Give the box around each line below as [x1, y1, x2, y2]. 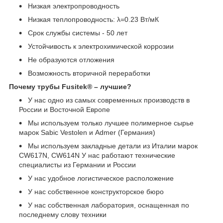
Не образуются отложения [26, 55, 114, 64]
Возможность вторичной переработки [26, 69, 150, 77]
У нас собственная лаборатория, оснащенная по [26, 201, 189, 209]
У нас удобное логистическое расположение [26, 174, 174, 182]
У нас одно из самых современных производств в [26, 96, 190, 104]
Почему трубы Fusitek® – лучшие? [9, 82, 131, 91]
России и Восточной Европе [19, 105, 110, 113]
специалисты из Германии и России [19, 160, 136, 169]
